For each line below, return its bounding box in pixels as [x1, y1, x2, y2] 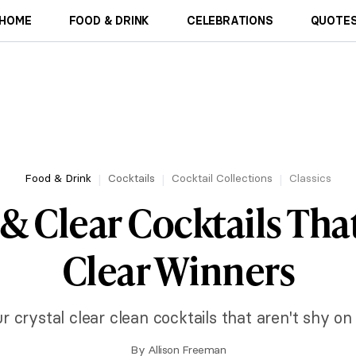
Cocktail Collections [172, 171, 273, 185]
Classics [289, 171, 331, 185]
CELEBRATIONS [187, 14, 273, 28]
